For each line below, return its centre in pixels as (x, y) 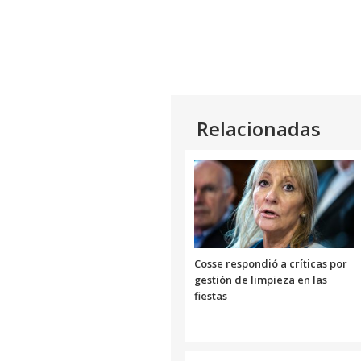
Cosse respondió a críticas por (271, 263)
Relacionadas (259, 129)
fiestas (211, 295)
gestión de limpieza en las (261, 279)
